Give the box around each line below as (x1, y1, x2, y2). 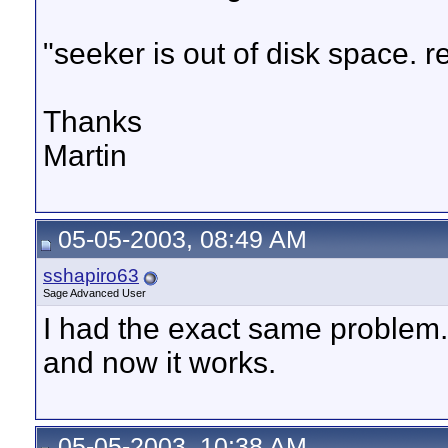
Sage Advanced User (43, 287, 146, 299)
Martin (43, 139, 127, 173)
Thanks (43, 105, 142, 139)
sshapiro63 (43, 265, 139, 286)
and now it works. (43, 346, 276, 379)
